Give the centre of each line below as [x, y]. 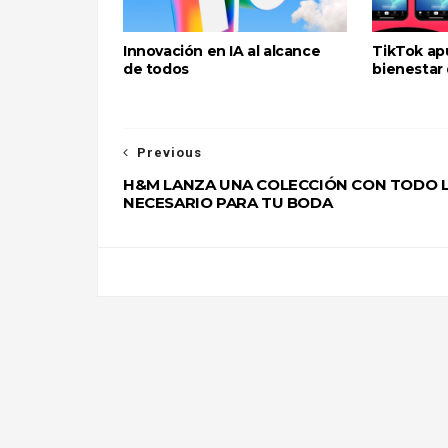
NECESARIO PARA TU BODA [228, 202]
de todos [156, 69]
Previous [169, 152]
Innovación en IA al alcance [222, 51]
